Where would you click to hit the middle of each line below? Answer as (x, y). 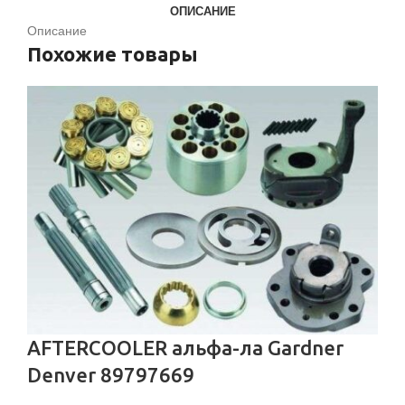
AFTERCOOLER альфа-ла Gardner (185, 347)
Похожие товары (113, 54)
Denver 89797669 (111, 374)
